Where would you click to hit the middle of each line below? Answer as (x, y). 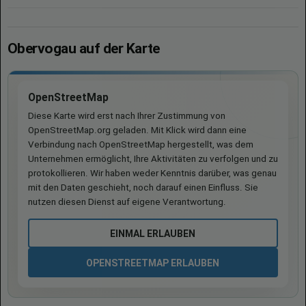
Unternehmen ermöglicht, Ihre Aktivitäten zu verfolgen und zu (153, 159)
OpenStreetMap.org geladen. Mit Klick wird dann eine (137, 130)
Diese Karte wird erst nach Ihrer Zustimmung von (127, 116)
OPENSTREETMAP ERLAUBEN (153, 263)
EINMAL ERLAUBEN (153, 233)
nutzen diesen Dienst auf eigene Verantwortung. (127, 202)
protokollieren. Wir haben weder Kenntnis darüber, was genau (152, 173)
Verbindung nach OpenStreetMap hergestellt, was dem (141, 144)
